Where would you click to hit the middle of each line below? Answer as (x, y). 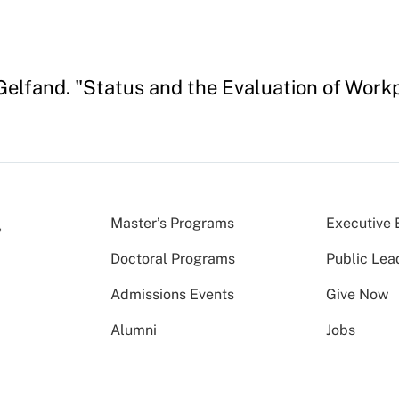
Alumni (134, 330)
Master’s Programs (172, 223)
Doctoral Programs (173, 258)
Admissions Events (172, 294)
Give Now (358, 294)
